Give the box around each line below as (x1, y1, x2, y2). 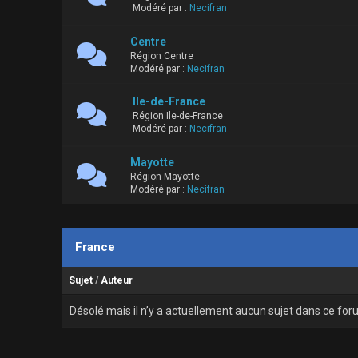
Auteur (100, 275, 133, 287)
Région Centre (129, 50, 193, 62)
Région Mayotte (129, 171, 200, 183)
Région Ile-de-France (132, 110, 223, 122)
